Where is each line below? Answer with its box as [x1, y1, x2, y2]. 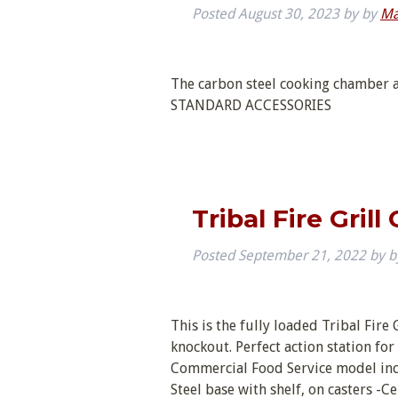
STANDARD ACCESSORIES [171, 96, 331, 114]
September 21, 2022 [238, 247, 366, 265]
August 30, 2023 [238, 4, 339, 22]
